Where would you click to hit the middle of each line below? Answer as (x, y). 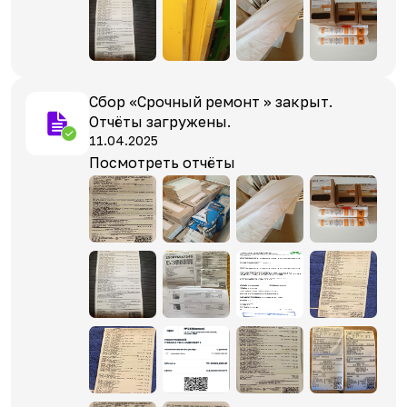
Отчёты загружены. (160, 121)
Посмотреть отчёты (162, 162)
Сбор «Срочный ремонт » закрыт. (211, 101)
